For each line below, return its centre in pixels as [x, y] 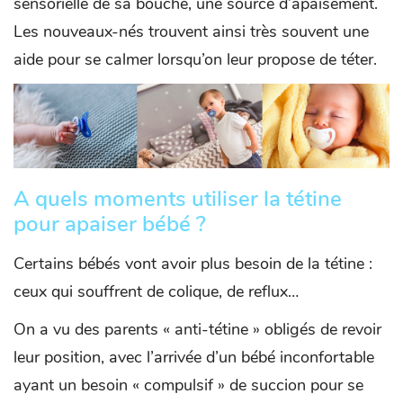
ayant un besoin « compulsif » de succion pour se [188, 385]
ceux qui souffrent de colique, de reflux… [158, 292]
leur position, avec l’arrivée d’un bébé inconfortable [194, 358]
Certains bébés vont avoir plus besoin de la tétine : [193, 264]
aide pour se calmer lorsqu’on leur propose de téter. [195, 60]
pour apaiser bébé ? [110, 224]
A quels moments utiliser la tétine [178, 199]
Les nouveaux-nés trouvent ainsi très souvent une [191, 32]
